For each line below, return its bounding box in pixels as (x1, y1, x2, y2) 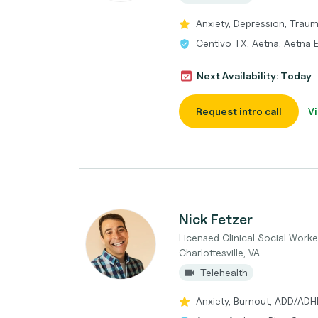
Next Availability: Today (197, 70, 312, 82)
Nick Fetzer (179, 211, 253, 228)
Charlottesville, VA (179, 246, 260, 258)
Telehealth (200, 266, 248, 278)
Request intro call (196, 105, 282, 117)
